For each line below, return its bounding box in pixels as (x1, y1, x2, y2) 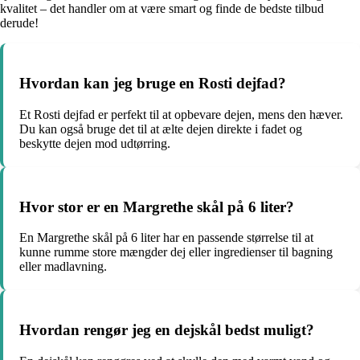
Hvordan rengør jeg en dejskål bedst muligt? (19, 321, 314, 338)
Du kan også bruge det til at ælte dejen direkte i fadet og (19, 121, 302, 136)
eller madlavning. (19, 260, 107, 274)
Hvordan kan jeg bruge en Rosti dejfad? (19, 75, 286, 92)
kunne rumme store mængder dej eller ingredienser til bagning (19, 245, 333, 260)
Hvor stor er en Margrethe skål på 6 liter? (19, 198, 294, 215)
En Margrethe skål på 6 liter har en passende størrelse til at (19, 231, 313, 245)
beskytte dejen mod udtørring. (19, 136, 170, 150)
